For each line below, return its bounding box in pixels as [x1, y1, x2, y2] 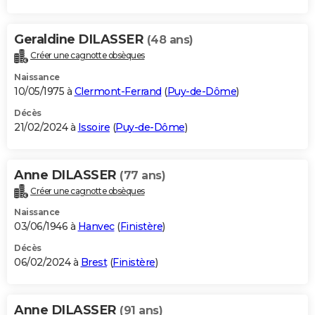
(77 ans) [120, 168, 165, 182]
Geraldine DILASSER [14, 31, 147, 47]
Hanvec [77, 220, 115, 233]
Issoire [77, 120, 110, 134]
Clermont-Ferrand [74, 84, 162, 98]
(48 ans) [146, 32, 193, 46]
